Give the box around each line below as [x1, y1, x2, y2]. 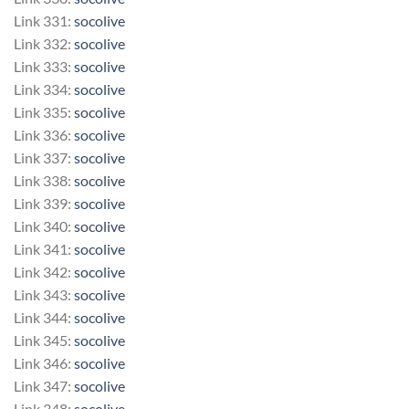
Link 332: [14, 34, 74, 52]
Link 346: [14, 353, 74, 372]
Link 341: [14, 239, 74, 257]
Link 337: [14, 148, 74, 166]
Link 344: [14, 308, 74, 326]
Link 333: [14, 57, 74, 75]
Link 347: [14, 376, 74, 394]
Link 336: [14, 125, 74, 143]
